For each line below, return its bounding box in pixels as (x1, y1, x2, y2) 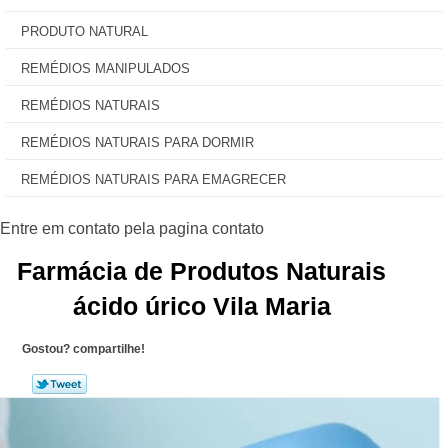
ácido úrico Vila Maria (72, 292, 331, 320)
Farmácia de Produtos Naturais (17, 257, 387, 285)
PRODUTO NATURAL (21, 24, 148, 39)
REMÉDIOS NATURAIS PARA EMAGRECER (21, 172, 286, 187)
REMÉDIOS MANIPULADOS (21, 61, 190, 76)
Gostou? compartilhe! (21, 342, 145, 356)
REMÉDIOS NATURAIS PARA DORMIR (21, 135, 254, 150)
